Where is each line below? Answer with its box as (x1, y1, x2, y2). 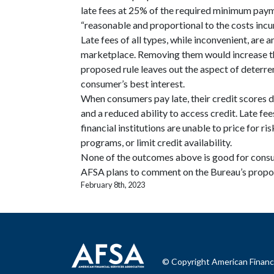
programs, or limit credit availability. (81, 136, 232, 149)
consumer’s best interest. (81, 78, 185, 90)
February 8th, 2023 (81, 180, 145, 190)
